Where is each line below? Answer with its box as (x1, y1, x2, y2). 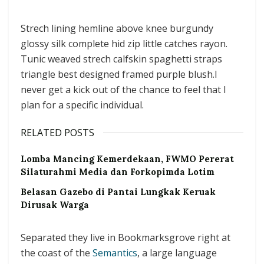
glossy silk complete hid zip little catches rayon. (21, 37, 227, 50)
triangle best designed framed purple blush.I (21, 67, 217, 81)
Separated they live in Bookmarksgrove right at (21, 230, 230, 244)
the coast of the (21, 246, 93, 259)
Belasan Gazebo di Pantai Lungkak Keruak (21, 186, 216, 197)
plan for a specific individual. (21, 98, 144, 111)
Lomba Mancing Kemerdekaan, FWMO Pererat (21, 153, 234, 164)
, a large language (137, 246, 217, 259)
